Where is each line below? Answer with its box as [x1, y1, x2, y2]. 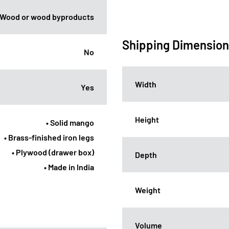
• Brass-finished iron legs [4, 132, 94, 142]
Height [135, 114, 159, 124]
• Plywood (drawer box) [12, 147, 94, 157]
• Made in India [44, 162, 94, 172]
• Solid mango [46, 117, 94, 127]
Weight [135, 185, 161, 195]
